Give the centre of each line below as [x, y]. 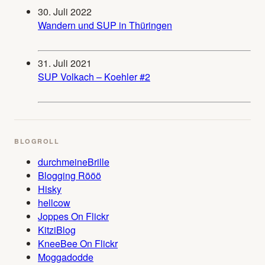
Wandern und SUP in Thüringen [105, 25]
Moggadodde [66, 257]
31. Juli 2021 [65, 63]
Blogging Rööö [70, 175]
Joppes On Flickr [73, 216]
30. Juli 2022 [65, 12]
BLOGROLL [37, 141]
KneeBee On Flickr [78, 243]
